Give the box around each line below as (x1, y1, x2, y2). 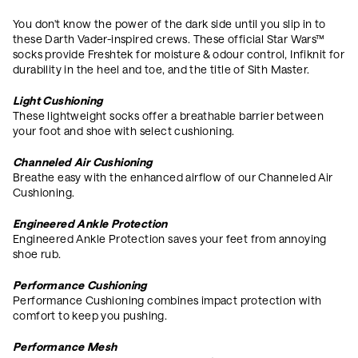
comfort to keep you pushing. (13, 308, 168, 322)
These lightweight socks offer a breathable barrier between (13, 109, 324, 122)
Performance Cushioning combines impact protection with (13, 293, 322, 307)
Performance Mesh (13, 340, 117, 353)
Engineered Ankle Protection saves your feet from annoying (13, 232, 327, 245)
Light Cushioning (13, 93, 103, 107)
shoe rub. (13, 247, 62, 261)
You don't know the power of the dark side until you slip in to (13, 17, 326, 30)
